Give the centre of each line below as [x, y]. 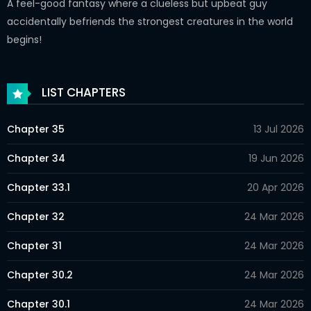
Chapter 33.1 [39, 187]
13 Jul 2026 [279, 129]
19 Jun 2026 [276, 158]
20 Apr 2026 [276, 187]
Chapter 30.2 [40, 275]
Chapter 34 [36, 158]
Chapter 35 [36, 129]
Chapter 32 [36, 217]
